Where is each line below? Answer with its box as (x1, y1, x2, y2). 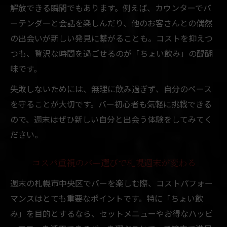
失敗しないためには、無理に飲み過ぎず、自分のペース (10, 82, 212, 95)
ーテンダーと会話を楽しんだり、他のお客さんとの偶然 (10, 16, 212, 29)
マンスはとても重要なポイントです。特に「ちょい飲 (10, 192, 203, 204)
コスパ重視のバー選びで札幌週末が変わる (31, 158, 196, 169)
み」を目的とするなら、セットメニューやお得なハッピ (10, 207, 213, 219)
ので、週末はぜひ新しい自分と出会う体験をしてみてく (10, 112, 212, 125)
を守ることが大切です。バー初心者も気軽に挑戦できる (10, 97, 212, 110)
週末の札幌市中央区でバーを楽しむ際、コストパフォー (10, 176, 213, 189)
